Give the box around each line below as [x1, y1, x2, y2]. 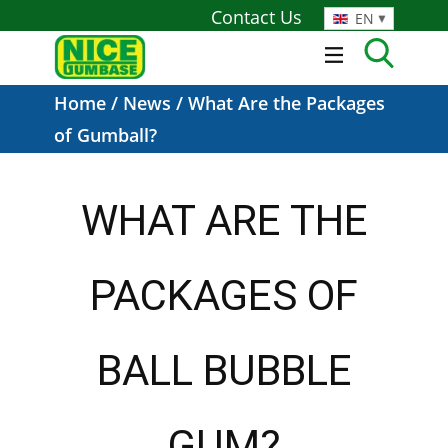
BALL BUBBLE [96, 346, 352, 395]
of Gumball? [54, 123, 157, 147]
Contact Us [211, 4, 302, 29]
